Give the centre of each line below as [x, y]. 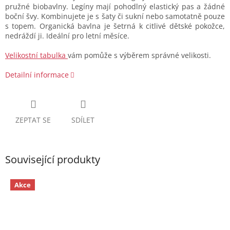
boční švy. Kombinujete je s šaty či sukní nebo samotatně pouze [115, 16]
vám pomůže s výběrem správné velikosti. [139, 55]
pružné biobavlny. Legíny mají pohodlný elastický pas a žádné [115, 7]
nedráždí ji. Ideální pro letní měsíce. [67, 36]
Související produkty [53, 160]
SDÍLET [83, 120]
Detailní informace [37, 75]
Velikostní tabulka [36, 55]
